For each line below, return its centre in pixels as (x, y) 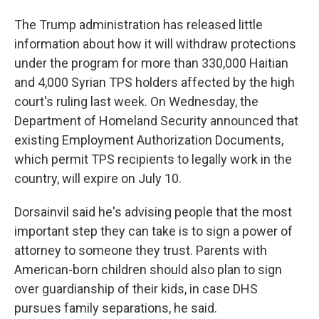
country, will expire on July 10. (98, 178)
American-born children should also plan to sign (148, 270)
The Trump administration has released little (138, 25)
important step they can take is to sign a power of (153, 231)
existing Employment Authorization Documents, (149, 140)
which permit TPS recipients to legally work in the (153, 159)
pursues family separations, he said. (116, 308)
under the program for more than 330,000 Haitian (151, 63)
